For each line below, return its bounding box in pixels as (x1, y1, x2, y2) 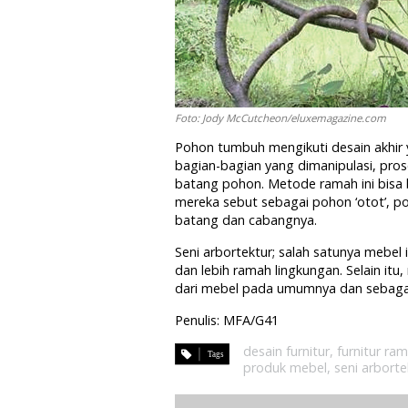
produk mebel (243, 359, 327, 376)
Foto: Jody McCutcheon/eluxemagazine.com (175, 111, 386, 125)
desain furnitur (243, 342, 330, 360)
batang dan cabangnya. (175, 211, 317, 229)
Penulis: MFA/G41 (175, 311, 279, 329)
